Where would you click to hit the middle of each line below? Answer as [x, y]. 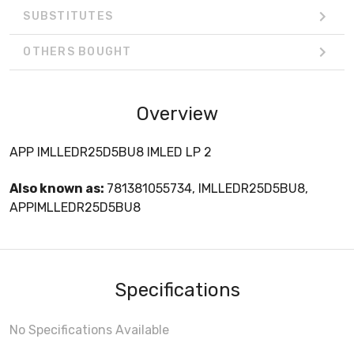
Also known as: [58, 188]
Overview [177, 113]
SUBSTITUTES [68, 17]
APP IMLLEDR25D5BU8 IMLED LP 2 [111, 152]
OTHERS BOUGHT [77, 52]
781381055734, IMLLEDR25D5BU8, [207, 188]
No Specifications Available [89, 330]
